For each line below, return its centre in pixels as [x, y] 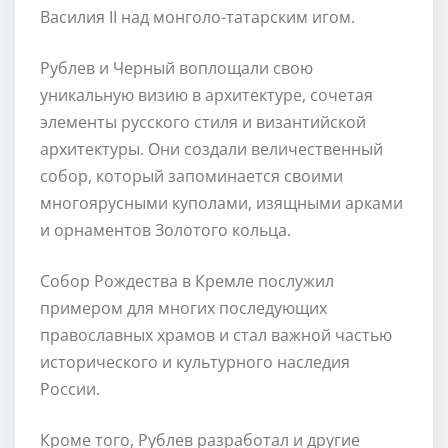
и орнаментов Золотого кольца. [165, 229]
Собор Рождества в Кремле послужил [187, 280]
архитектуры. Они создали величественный [211, 148]
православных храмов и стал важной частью [216, 334]
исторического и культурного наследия [195, 361]
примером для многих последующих [183, 307]
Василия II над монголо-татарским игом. [197, 16]
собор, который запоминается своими [191, 175]
